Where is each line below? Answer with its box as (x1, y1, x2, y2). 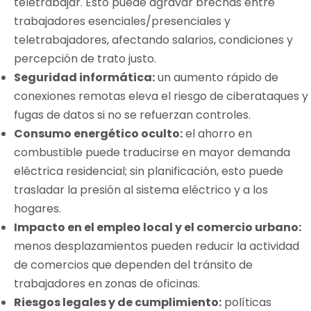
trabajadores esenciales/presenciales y (14, 13, 230, 29)
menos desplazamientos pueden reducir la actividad (14, 238, 299, 254)
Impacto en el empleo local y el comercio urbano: (14, 219, 301, 235)
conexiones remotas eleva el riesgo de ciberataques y (14, 88, 308, 104)
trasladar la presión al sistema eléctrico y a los (14, 182, 268, 198)
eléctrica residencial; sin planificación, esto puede (14, 163, 283, 179)
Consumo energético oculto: (14, 126, 183, 142)
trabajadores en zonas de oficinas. (14, 276, 200, 292)
